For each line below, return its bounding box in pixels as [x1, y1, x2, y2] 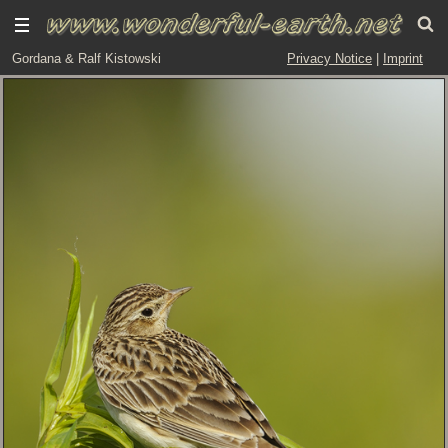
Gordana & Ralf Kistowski [12, 51, 161, 66]
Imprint [383, 51, 423, 66]
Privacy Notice [287, 51, 372, 66]
